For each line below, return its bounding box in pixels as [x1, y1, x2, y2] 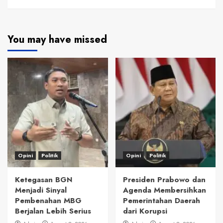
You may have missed [7, 32, 107, 47]
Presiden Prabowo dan [122, 174, 206, 185]
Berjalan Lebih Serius [15, 205, 91, 217]
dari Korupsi [122, 205, 167, 217]
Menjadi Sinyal [15, 184, 67, 196]
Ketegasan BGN [15, 174, 72, 185]
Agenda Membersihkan [122, 184, 206, 196]
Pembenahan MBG [15, 195, 82, 206]
